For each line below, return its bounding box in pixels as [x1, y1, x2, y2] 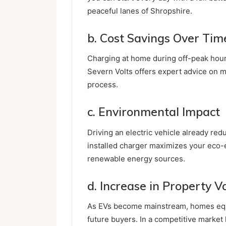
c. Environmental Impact [87, 104, 220, 120]
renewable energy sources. [87, 153, 185, 163]
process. [87, 80, 118, 90]
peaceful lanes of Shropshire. [87, 6, 192, 16]
